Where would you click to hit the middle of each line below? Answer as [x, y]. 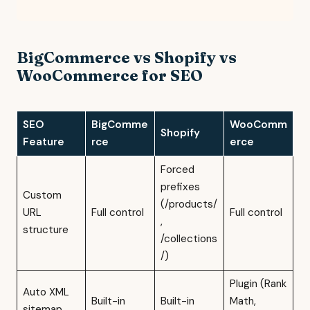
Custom [42, 195]
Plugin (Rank [258, 283]
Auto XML [46, 292]
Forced [177, 169]
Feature [43, 142]
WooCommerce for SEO [110, 75]
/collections [189, 238]
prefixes [180, 186]
